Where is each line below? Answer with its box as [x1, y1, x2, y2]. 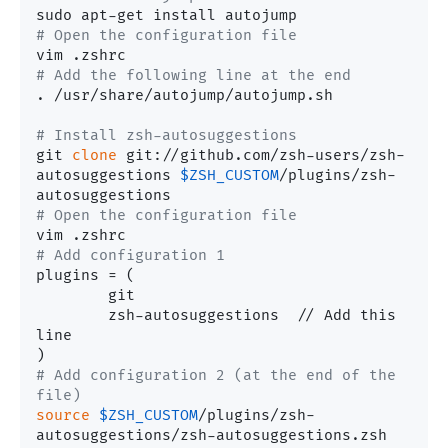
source [36, 407, 90, 425]
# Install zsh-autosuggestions [36, 127, 297, 145]
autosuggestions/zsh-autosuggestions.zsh [36, 427, 387, 445]
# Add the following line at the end [36, 67, 351, 85]
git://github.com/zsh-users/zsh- [117, 147, 405, 165]
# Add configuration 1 [36, 247, 225, 265]
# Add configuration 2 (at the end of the [36, 367, 396, 385]
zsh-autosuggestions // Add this [36, 307, 108, 325]
